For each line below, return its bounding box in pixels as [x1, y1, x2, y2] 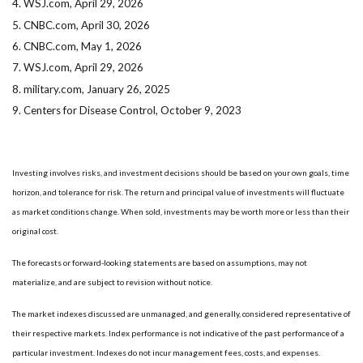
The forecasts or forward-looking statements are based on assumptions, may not [12, 257, 307, 267]
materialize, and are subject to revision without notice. [12, 276, 212, 287]
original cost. [12, 225, 58, 236]
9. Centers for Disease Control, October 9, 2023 [12, 104, 244, 117]
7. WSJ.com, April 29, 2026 [12, 61, 143, 75]
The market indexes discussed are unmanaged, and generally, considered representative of [12, 308, 351, 318]
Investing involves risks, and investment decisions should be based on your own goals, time [12, 167, 349, 177]
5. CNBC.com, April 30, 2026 [12, 18, 150, 32]
